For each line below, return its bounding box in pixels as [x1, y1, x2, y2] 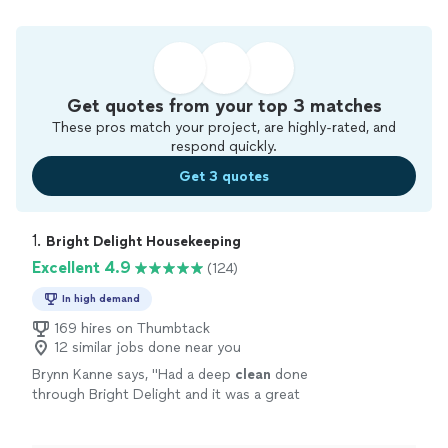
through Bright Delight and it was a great [32, 386, 300, 403]
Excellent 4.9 [32, 258, 131, 277]
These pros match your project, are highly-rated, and [52, 119, 396, 136]
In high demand [62, 292, 140, 305]
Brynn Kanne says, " [32, 366, 158, 383]
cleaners [144, 406, 201, 423]
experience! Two [32, 406, 144, 423]
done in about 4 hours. [72, 426, 224, 443]
